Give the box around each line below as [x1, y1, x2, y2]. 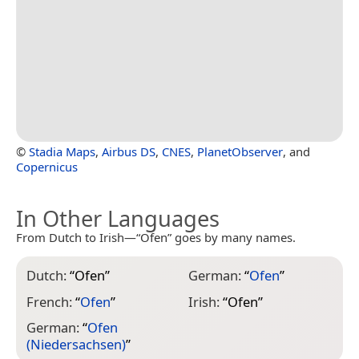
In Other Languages [16, 204, 220, 234]
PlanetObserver [197, 143, 283, 160]
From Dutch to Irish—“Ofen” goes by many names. [16, 229, 296, 246]
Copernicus [16, 159, 78, 175]
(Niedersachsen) [26, 335, 126, 354]
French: [26, 292, 75, 311]
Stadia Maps [29, 143, 95, 160]
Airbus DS [102, 143, 155, 160]
